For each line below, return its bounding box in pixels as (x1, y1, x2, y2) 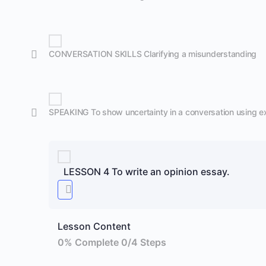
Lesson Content (58, 220, 131, 232)
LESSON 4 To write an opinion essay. (64, 165, 230, 178)
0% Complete (58, 236, 121, 248)
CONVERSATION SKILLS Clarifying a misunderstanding (49, 49, 257, 59)
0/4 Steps (121, 236, 166, 248)
